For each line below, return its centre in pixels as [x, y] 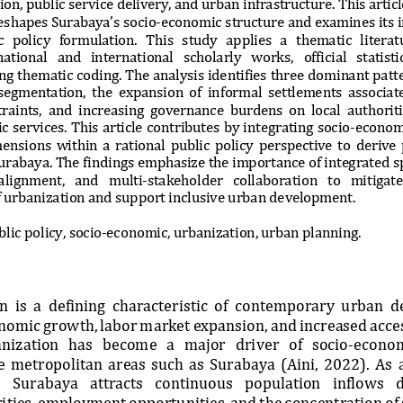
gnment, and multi [78, 178]
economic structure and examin [261, 20]
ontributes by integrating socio [252, 125]
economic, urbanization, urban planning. [234, 230]
